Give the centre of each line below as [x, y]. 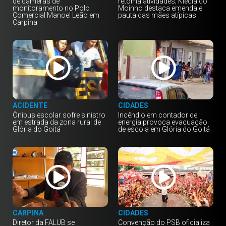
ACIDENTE [30, 106]
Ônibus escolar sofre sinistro [59, 115]
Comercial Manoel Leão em [56, 15]
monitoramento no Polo [51, 8]
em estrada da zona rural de [57, 122]
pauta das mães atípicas [157, 15]
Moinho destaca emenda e [160, 8]
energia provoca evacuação [163, 122]
